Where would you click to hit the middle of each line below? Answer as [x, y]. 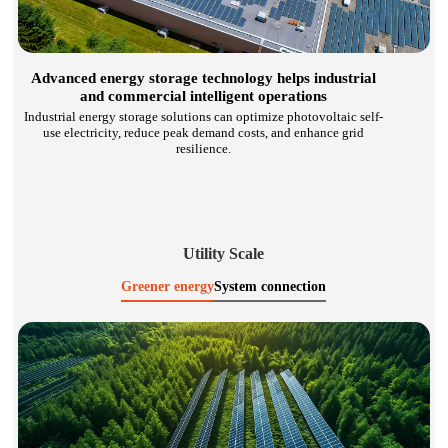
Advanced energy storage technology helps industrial [203, 78]
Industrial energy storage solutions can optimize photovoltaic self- [203, 117]
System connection [270, 286]
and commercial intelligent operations [203, 96]
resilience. [203, 149]
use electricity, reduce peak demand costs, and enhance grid [203, 133]
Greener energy [168, 286]
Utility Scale [224, 254]
